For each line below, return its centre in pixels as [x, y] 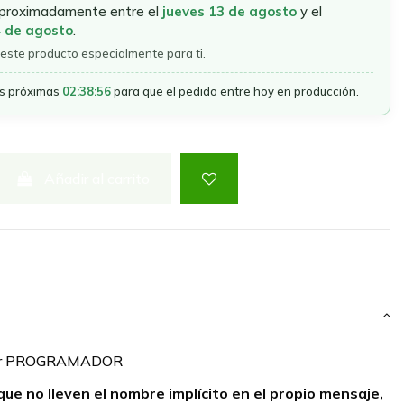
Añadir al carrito [97, 178]
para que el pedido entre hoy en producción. [234, 91]
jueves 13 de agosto [229, 11]
